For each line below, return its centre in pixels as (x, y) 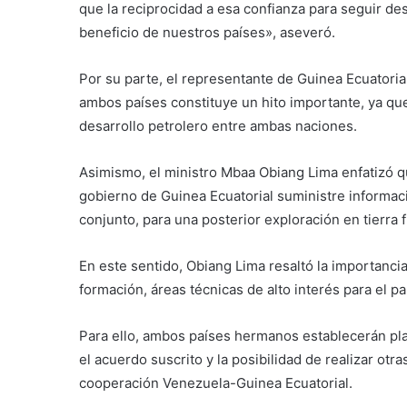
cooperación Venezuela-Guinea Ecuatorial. (216, 383)
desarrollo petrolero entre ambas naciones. (218, 126)
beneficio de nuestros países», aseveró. (207, 33)
